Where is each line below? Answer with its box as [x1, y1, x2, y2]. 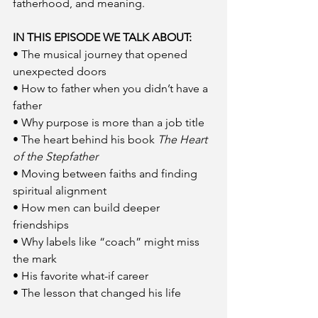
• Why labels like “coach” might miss [13, 235, 202, 248]
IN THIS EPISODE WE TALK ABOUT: [13, 31, 192, 44]
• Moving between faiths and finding [13, 167, 200, 180]
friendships [13, 218, 69, 231]
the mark [13, 252, 57, 265]
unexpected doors [13, 65, 106, 78]
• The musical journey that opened [13, 48, 190, 61]
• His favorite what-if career [13, 269, 148, 283]
